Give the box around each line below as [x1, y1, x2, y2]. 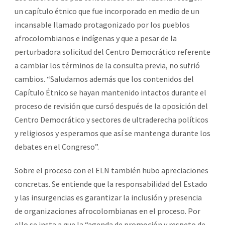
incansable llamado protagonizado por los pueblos [15, 19, 190, 30]
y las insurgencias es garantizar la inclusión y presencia [15, 192, 202, 202]
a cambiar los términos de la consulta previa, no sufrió [15, 60, 200, 70]
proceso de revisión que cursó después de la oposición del [15, 100, 208, 111]
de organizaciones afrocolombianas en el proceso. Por [15, 205, 200, 216]
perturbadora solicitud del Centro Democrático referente [15, 46, 210, 57]
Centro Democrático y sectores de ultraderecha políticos [15, 114, 208, 125]
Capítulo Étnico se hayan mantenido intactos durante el [15, 87, 206, 97]
